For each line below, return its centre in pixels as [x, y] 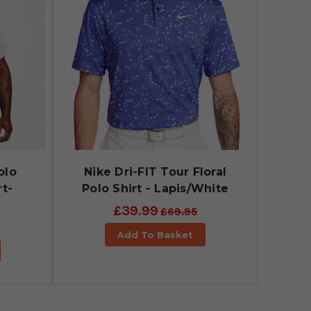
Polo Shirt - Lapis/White [155, 189]
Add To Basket [155, 235]
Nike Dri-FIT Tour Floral [155, 172]
